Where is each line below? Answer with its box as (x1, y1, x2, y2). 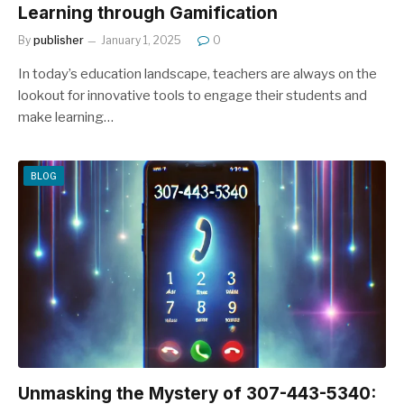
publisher (33, 33, 84, 47)
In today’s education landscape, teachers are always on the (18, 66, 377, 82)
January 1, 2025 (101, 33, 181, 47)
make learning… (18, 109, 114, 125)
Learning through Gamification (18, 3, 278, 23)
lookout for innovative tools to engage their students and (18, 87, 367, 104)
